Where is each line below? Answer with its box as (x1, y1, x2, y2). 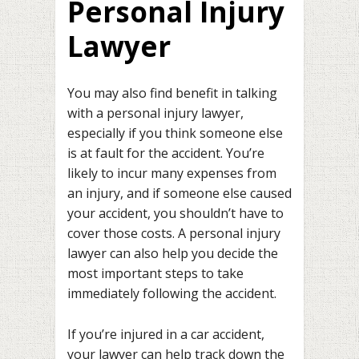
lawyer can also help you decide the (67, 244, 278, 263)
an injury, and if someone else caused (67, 184, 292, 203)
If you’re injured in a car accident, (67, 325, 264, 343)
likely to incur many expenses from (67, 164, 276, 183)
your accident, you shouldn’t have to (67, 204, 284, 223)
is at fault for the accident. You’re (67, 144, 264, 163)
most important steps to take (67, 264, 244, 283)
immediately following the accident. (67, 284, 276, 303)
